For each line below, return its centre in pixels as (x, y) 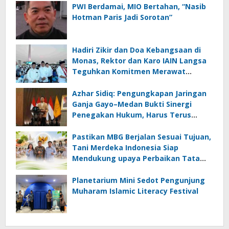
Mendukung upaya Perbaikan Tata (136, 158)
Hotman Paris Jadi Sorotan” (122, 17)
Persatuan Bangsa (106, 82)
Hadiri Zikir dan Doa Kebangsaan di (136, 50)
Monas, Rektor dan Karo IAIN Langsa (139, 61)
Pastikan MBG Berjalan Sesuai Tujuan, (142, 137)
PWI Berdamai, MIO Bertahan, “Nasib (139, 7)
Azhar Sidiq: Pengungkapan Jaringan (139, 94)
